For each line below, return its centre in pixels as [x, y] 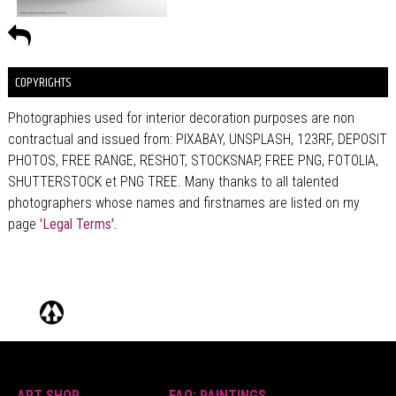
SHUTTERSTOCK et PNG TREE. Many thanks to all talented [173, 181]
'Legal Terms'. [76, 224]
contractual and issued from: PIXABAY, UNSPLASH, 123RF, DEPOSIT [197, 139]
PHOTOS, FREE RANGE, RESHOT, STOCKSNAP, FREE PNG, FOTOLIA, [193, 160]
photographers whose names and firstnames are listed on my [183, 202]
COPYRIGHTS [42, 82]
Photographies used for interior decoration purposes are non [181, 118]
